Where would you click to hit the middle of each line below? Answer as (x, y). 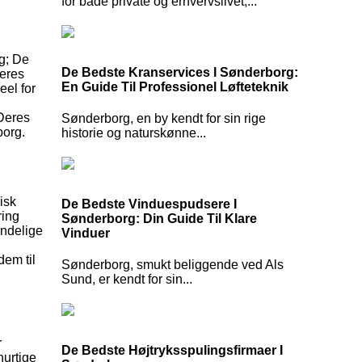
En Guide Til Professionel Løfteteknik (175, 86)
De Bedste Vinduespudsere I (149, 204)
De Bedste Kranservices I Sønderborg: (180, 72)
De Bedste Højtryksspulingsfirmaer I (172, 351)
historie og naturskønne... (134, 133)
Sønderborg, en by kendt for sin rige (164, 119)
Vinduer (86, 234)
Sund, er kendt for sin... (127, 280)
